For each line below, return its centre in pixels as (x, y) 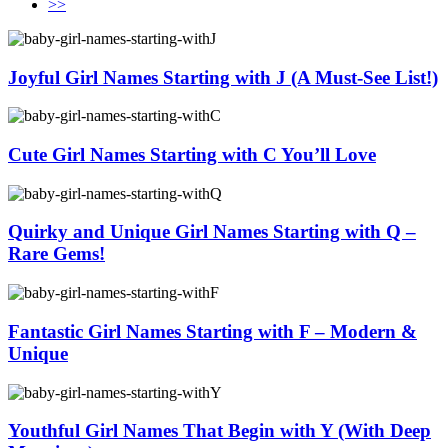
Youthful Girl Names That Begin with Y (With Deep (219, 431)
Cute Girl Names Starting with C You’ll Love (192, 155)
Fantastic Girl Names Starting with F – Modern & (212, 331)
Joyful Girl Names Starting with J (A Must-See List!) (223, 77)
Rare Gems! (56, 254)
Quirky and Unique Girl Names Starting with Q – (212, 232)
